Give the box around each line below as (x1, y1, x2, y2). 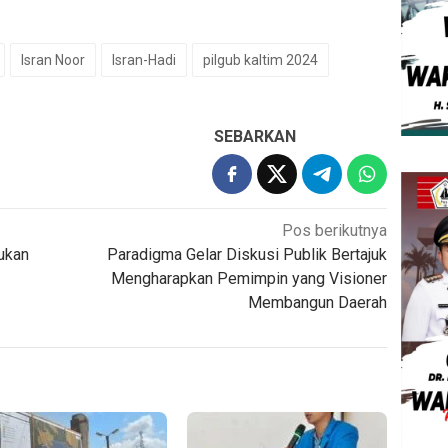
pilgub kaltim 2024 (203, 52, 318, 69)
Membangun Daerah (248, 293, 388, 313)
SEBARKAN (214, 127, 297, 147)
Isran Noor (21, 52, 85, 69)
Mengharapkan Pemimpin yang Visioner (111, 269, 388, 289)
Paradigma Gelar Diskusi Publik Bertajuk (107, 245, 388, 265)
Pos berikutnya (282, 221, 388, 241)
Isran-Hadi (112, 52, 176, 69)
